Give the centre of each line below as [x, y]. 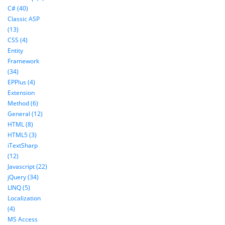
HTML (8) [20, 125]
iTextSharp [23, 146]
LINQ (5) [19, 188]
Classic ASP [24, 19]
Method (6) [23, 103]
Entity [15, 51]
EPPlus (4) [21, 82]
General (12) [25, 114]
